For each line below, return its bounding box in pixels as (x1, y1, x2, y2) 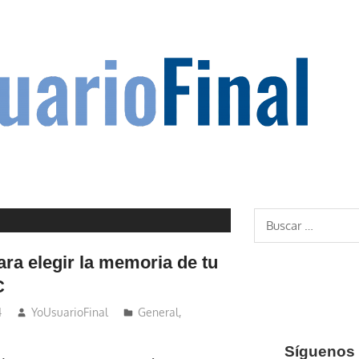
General (138, 305, 179, 320)
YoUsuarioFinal (31, 305, 109, 320)
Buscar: (252, 210, 292, 225)
